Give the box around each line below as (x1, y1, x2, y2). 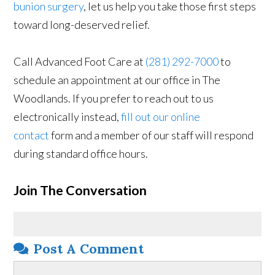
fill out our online (121, 109, 201, 123)
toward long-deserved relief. (14, 17, 150, 31)
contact (14, 128, 50, 142)
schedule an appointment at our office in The (14, 72, 221, 87)
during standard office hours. (14, 146, 149, 160)
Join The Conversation (14, 182, 147, 198)
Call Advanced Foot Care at (14, 54, 146, 68)
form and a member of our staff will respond (49, 128, 254, 142)
